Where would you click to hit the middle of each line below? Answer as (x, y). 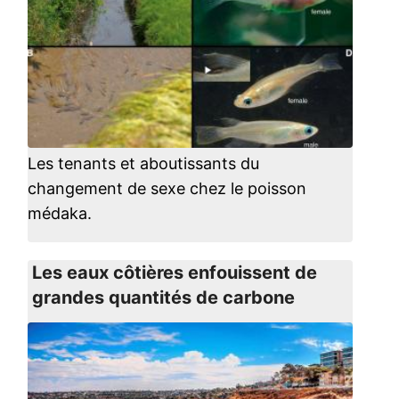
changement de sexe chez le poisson (167, 188)
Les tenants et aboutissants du (143, 163)
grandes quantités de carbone (163, 297)
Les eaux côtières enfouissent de (174, 273)
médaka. (59, 213)
